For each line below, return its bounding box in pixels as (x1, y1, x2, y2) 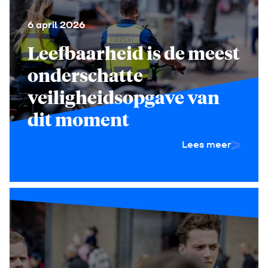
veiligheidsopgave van (28, 85, 220, 109)
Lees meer (182, 138, 231, 151)
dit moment (28, 107, 129, 131)
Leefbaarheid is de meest (28, 41, 240, 65)
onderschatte (28, 63, 143, 87)
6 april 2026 (28, 19, 85, 31)
